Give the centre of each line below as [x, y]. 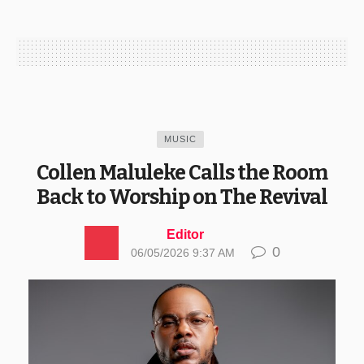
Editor [185, 234]
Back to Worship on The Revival [182, 197]
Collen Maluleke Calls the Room [182, 172]
